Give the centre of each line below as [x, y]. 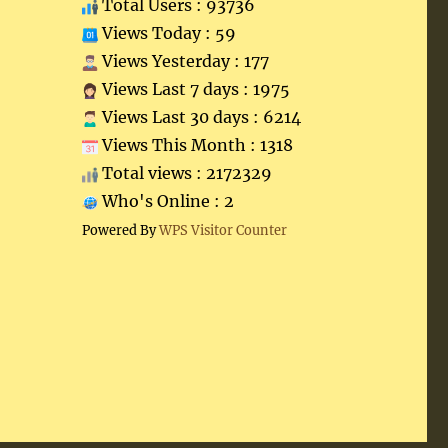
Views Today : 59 [166, 33]
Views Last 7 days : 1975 [193, 89]
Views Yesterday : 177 [183, 61]
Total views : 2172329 [184, 173]
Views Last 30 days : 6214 [199, 117]
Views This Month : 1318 [195, 145]
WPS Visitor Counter [222, 230]
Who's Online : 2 [165, 201]
